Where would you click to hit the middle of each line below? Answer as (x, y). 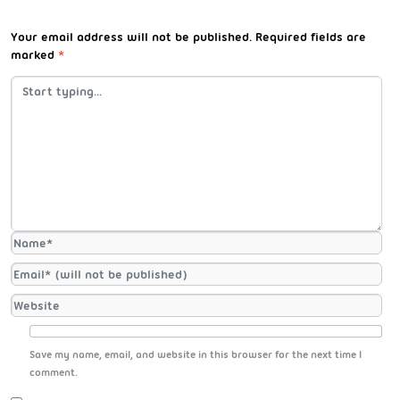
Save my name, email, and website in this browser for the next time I (196, 355)
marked (34, 55)
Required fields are (311, 37)
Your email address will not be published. (131, 37)
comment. (54, 373)
